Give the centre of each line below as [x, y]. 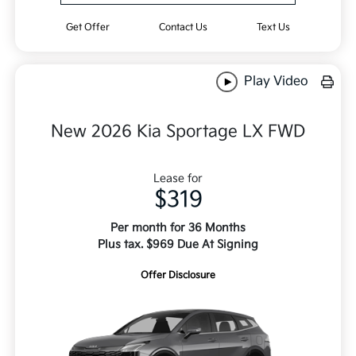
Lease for [178, 178]
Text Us [273, 27]
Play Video [274, 82]
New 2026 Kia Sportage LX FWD [178, 131]
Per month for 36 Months [178, 227]
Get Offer [88, 27]
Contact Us [183, 27]
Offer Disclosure [178, 275]
